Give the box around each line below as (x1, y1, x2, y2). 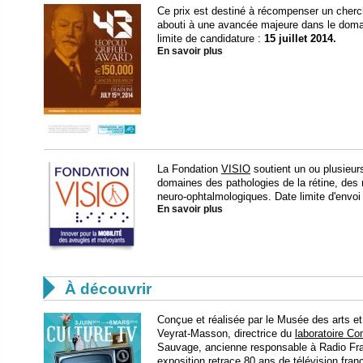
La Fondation (157, 162, 221, 175)
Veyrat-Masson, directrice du (157, 327, 295, 340)
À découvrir (65, 280, 152, 297)
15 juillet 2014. (264, 32, 336, 45)
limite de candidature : (157, 32, 264, 45)
